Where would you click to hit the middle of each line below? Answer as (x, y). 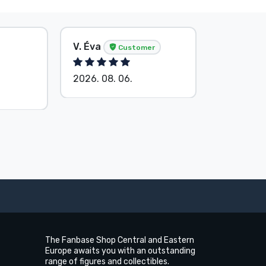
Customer (136, 47)
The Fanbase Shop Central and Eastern (120, 240)
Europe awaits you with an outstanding (120, 251)
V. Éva (88, 46)
